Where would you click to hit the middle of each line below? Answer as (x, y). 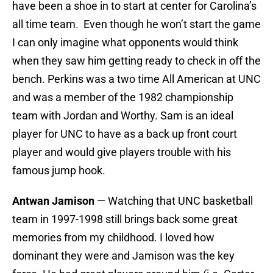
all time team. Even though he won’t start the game (136, 24)
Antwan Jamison (53, 201)
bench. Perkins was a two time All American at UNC (136, 79)
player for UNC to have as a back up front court (125, 134)
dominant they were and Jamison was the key (123, 256)
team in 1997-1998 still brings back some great (125, 219)
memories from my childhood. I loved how (113, 238)
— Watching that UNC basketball (174, 201)
